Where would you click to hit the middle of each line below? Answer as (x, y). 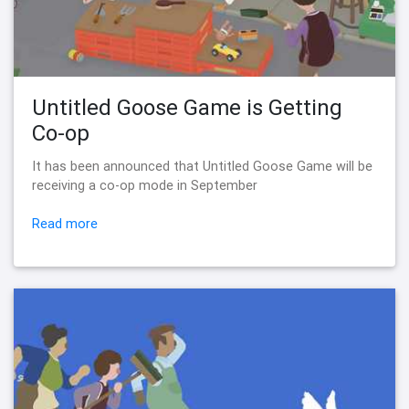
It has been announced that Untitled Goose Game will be (202, 167)
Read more (65, 224)
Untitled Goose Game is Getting (187, 108)
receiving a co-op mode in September (145, 186)
